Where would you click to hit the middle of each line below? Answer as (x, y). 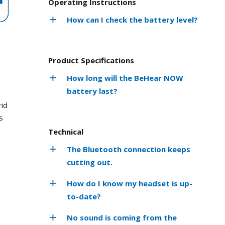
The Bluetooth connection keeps (129, 149)
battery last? (92, 91)
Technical (66, 131)
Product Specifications (91, 60)
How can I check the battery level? (132, 19)
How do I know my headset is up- (130, 183)
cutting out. (90, 162)
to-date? (84, 196)
